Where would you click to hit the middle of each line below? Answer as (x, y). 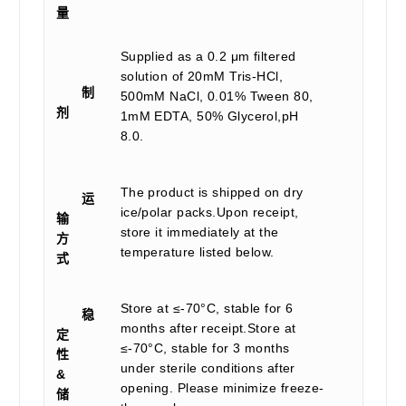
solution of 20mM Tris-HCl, (202, 76)
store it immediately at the (199, 232)
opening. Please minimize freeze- (222, 387)
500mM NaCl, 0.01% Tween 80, (217, 96)
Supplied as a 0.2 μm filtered (208, 56)
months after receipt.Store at (208, 328)
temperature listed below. (197, 251)
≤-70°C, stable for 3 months (205, 348)
